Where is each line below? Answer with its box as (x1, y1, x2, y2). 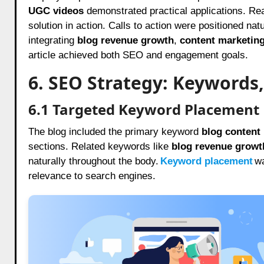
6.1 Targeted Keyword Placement (28, 99, 259, 119)
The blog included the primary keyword (28, 126, 202, 137)
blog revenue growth (77, 34, 174, 46)
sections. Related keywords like (28, 140, 171, 152)
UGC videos (28, 5, 84, 16)
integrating (28, 34, 77, 46)
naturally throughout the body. (28, 155, 159, 167)
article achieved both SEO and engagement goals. (28, 49, 248, 61)
